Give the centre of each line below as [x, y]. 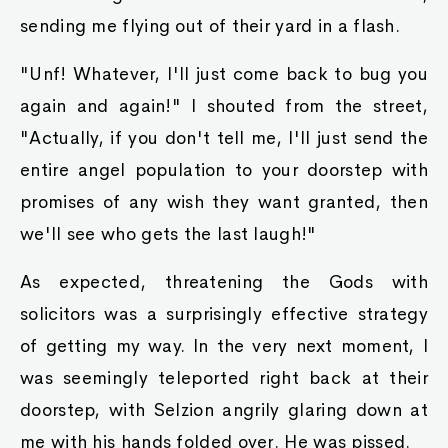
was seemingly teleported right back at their [224, 378]
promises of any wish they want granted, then [224, 202]
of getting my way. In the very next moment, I [224, 346]
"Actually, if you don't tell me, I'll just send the [224, 138]
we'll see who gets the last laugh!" [168, 234]
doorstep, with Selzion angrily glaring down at [224, 410]
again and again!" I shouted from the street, [224, 106]
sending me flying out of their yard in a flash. [210, 26]
